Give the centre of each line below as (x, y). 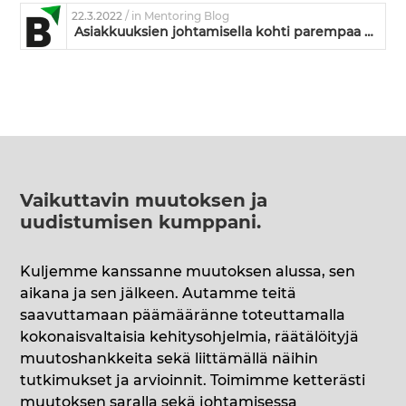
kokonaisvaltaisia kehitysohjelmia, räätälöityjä (190, 338)
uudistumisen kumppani (139, 223)
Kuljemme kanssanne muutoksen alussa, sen (188, 272)
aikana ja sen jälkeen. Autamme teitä (159, 294)
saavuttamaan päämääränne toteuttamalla (183, 316)
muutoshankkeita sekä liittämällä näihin (169, 359)
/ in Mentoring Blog (178, 17)
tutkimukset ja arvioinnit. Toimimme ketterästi (193, 381)
